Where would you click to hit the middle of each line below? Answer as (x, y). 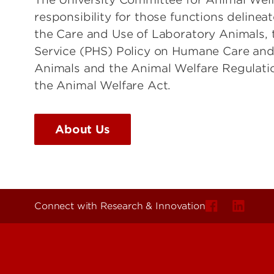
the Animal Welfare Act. (103, 86)
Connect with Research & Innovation (120, 206)
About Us (83, 130)
